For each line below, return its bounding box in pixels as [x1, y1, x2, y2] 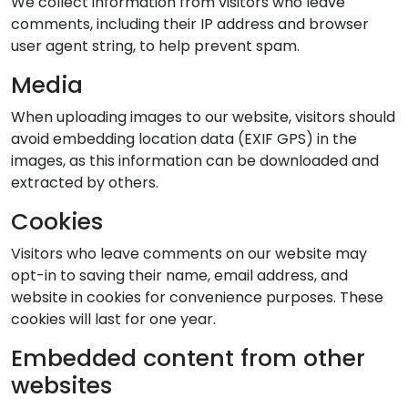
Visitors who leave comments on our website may [11, 242, 367, 264]
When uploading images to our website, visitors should [11, 106, 395, 127]
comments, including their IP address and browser [11, 13, 369, 35]
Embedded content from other [11, 342, 365, 374]
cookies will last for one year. [11, 308, 216, 330]
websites [11, 369, 112, 402]
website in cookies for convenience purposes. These [11, 286, 383, 308]
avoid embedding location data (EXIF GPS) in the [11, 127, 357, 149]
